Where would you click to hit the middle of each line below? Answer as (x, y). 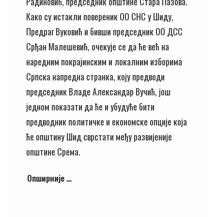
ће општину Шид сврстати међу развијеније (99, 137)
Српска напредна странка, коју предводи (95, 77)
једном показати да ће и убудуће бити (90, 107)
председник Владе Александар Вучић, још (98, 92)
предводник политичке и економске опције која (107, 122)
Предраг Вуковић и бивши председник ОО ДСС (104, 31)
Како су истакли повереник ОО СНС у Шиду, (100, 16)
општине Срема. (53, 152)
